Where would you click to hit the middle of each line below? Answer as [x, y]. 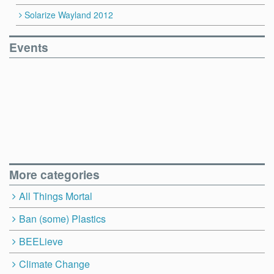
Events [29, 47]
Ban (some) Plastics [62, 219]
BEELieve [41, 242]
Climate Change [54, 264]
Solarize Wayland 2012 [69, 14]
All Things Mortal [55, 196]
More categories [54, 175]
